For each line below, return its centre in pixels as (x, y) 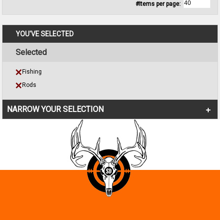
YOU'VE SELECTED (44, 34)
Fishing (32, 72)
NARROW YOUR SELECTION (55, 110)
